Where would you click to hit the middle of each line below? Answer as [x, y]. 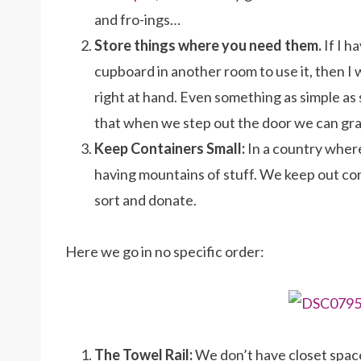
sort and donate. [145, 200]
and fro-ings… [137, 19]
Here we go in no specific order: [165, 251]
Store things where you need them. [209, 45]
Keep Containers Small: [170, 148]
